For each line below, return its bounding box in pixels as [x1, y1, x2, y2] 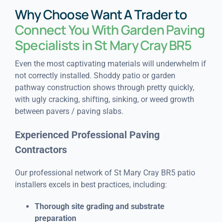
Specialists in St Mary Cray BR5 [14, 36, 192, 54]
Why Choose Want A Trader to [14, 5, 187, 23]
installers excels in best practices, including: [14, 179, 167, 189]
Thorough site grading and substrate [34, 201, 165, 211]
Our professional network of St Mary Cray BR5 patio [14, 167, 195, 177]
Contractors [14, 143, 67, 156]
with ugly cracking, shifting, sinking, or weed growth [14, 94, 194, 104]
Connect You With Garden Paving [14, 20, 205, 39]
